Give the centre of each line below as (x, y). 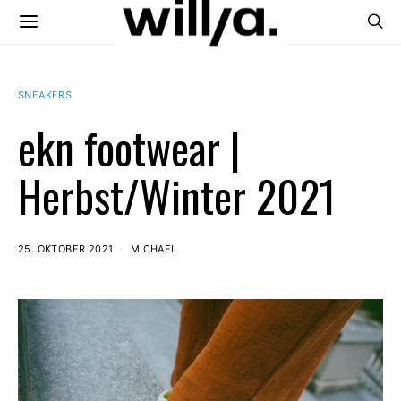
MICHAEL (154, 249)
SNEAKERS (45, 95)
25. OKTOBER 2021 (66, 249)
